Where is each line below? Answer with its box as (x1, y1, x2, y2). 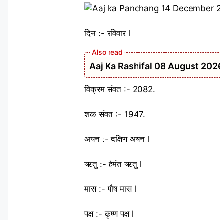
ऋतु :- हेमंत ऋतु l (84, 159, 141, 169)
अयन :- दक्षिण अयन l (84, 134, 149, 144)
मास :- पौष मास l (84, 184, 136, 193)
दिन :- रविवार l (84, 28, 130, 38)
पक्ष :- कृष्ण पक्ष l (84, 208, 134, 219)
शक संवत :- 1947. (84, 109, 145, 119)
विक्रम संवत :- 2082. (84, 84, 155, 94)
